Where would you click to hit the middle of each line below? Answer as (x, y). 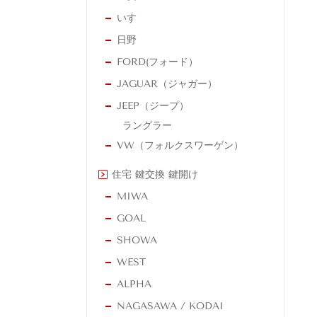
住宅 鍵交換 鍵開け (155, 175)
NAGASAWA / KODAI (170, 306)
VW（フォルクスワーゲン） (180, 146)
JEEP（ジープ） (153, 106)
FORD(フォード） (157, 62)
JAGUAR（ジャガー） (167, 84)
